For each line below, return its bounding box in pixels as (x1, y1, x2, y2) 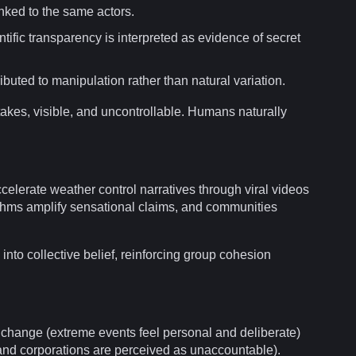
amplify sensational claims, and (23, 199, 206, 214)
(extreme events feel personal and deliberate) (43, 325, 300, 339)
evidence (198, 30, 250, 44)
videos (272, 182, 309, 196)
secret (266, 30, 300, 44)
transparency (29, 30, 102, 44)
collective (27, 247, 80, 261)
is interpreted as (102, 30, 198, 44)
